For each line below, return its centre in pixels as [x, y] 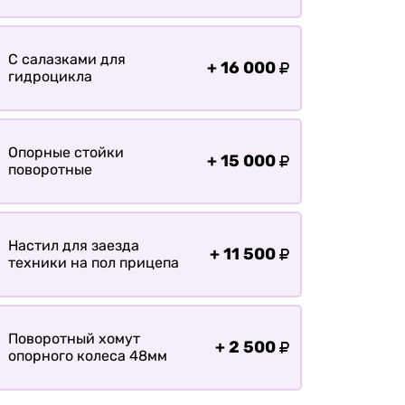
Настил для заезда [73, 246]
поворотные [50, 170]
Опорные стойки [66, 153]
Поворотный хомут [74, 339]
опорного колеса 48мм [87, 356]
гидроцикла [50, 77]
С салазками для [66, 60]
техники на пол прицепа [93, 263]
